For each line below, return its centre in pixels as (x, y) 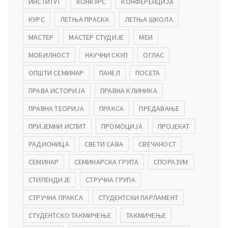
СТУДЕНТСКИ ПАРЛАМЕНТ (138, 197)
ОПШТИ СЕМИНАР (56, 73)
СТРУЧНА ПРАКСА (56, 197)
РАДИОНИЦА (49, 144)
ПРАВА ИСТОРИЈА (57, 90)
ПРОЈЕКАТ (174, 126)
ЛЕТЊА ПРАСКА (85, 19)
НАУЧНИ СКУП (107, 55)
